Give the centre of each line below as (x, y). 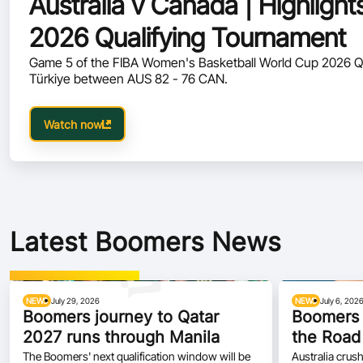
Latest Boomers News (145, 242)
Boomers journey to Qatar (121, 317)
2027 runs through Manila (121, 337)
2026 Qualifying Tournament (188, 38)
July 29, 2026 (76, 301)
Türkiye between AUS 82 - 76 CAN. (205, 79)
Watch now (73, 124)
